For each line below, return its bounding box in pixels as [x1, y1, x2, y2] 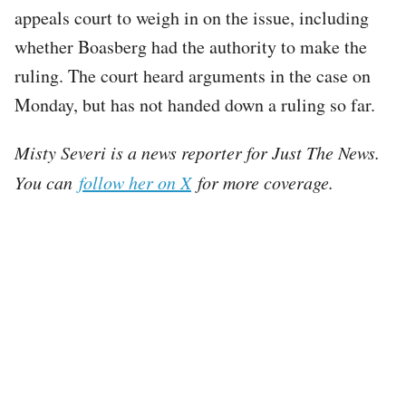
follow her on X [79, 169, 191, 194]
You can [14, 169, 79, 194]
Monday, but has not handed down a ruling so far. [14, 92, 375, 117]
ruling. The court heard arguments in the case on [14, 63, 371, 88]
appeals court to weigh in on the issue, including [14, 5, 369, 30]
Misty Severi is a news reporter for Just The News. [14, 140, 380, 164]
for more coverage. [191, 169, 333, 194]
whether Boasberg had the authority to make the [14, 34, 367, 59]
